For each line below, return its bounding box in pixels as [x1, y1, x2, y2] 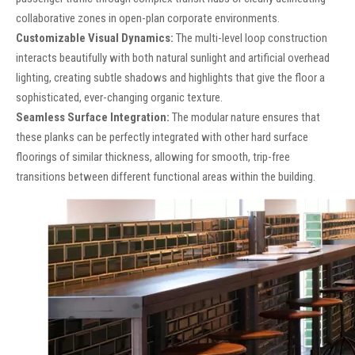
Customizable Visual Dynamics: [16, 31, 174, 46]
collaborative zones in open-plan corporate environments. [16, 11, 280, 26]
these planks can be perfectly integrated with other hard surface [16, 130, 308, 145]
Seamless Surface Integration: [16, 110, 170, 125]
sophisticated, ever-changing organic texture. [16, 90, 223, 105]
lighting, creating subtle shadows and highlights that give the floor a [16, 71, 325, 86]
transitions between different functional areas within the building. [16, 170, 315, 185]
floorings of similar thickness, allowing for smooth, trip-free [16, 150, 290, 165]
